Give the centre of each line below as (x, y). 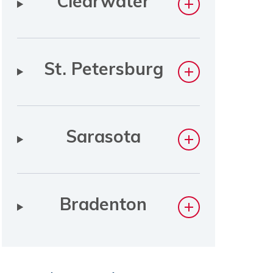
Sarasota (104, 136)
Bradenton (104, 204)
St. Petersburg (103, 69)
